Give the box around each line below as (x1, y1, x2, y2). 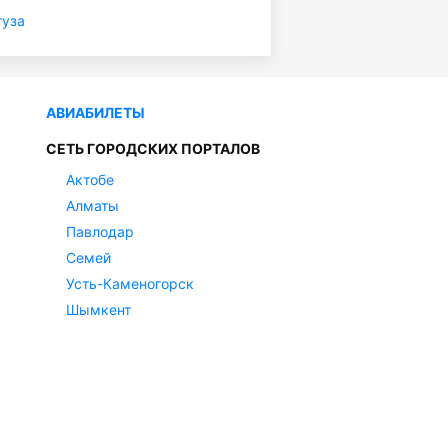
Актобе (66, 171, 114, 189)
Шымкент (66, 301, 131, 319)
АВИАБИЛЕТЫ (46, 104, 145, 122)
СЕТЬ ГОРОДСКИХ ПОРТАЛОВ (46, 140, 260, 158)
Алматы (66, 197, 119, 215)
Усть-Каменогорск (66, 275, 194, 293)
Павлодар (66, 223, 134, 241)
